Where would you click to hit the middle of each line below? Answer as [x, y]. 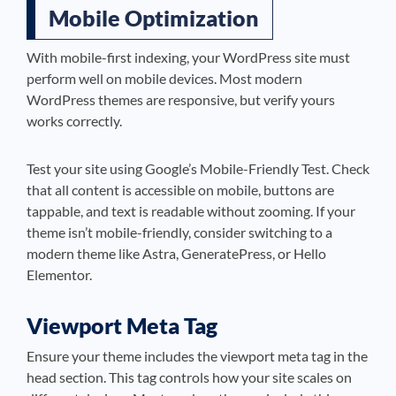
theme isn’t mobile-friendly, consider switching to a [179, 232]
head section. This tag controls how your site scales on [189, 377]
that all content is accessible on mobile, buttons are [180, 190]
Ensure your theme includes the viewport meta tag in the [197, 356]
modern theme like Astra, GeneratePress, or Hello [176, 253]
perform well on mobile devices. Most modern [164, 78]
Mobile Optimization [154, 18]
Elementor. [59, 274]
